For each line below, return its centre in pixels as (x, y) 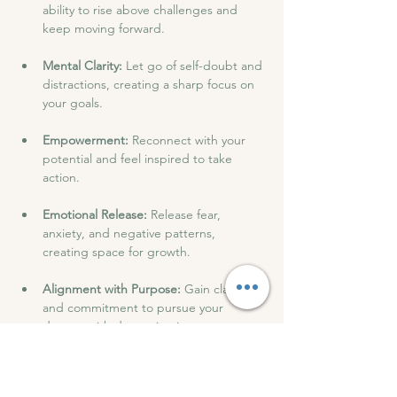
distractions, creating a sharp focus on (150, 85)
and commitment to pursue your (135, 308)
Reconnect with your (191, 140)
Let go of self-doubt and (196, 66)
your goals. (73, 103)
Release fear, (187, 215)
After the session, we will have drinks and (134, 364)
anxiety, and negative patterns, (131, 234)
